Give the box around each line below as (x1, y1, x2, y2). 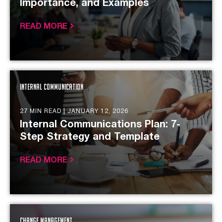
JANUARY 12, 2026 (67, 109, 128, 114)
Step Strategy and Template (20, 133, 160, 142)
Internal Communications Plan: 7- (20, 120, 180, 129)
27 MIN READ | (20, 109, 67, 114)
